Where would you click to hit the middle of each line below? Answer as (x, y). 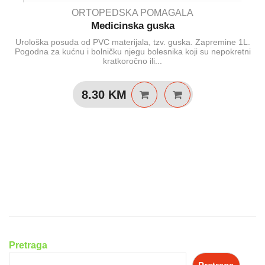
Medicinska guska (132, 26)
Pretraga (28, 245)
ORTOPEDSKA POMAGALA (132, 13)
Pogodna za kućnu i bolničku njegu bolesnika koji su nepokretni (132, 52)
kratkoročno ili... (132, 61)
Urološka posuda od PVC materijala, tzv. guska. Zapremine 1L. (132, 42)
